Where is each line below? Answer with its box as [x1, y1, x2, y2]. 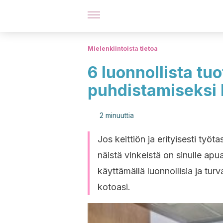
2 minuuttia [100, 111, 134, 119]
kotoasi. [98, 182, 130, 192]
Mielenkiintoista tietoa [88, 45, 158, 52]
